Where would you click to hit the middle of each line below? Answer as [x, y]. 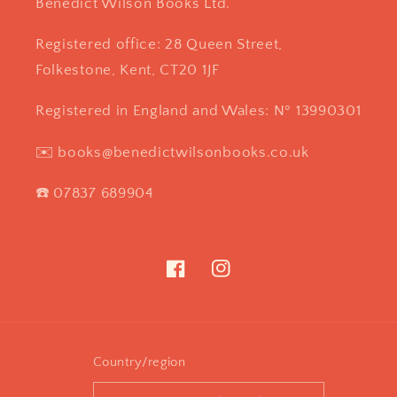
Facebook [198, 279]
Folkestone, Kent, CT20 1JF [128, 70]
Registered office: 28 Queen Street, [160, 44]
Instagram [244, 279]
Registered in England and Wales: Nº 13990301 [198, 111]
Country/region [139, 362]
